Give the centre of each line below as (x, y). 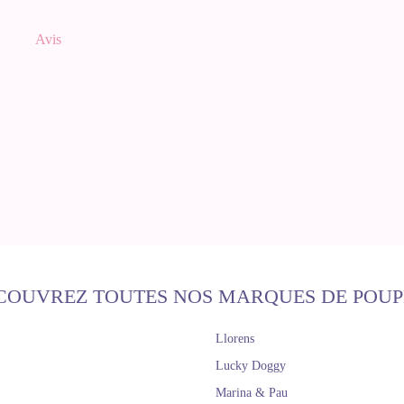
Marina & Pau (252, 393)
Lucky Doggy (251, 366)
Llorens (235, 339)
